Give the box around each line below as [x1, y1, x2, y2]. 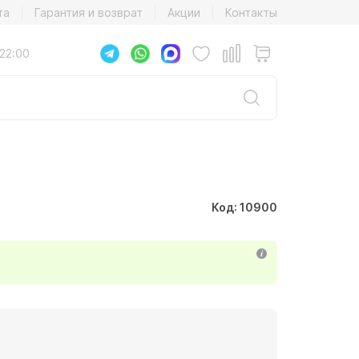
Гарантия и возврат [34, 5, 143, 19]
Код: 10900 [212, 200, 277, 214]
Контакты [225, 5, 277, 19]
